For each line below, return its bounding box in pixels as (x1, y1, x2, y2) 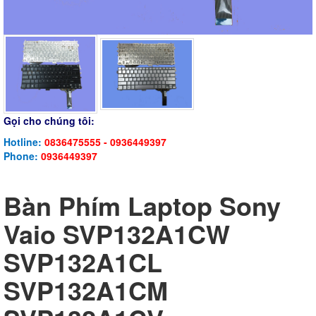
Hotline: (4, 134, 44, 149)
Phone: (4, 148, 41, 163)
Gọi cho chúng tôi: (4, 113, 95, 128)
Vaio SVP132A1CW (4, 214, 230, 252)
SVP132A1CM (4, 271, 168, 308)
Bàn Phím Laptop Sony (4, 186, 281, 224)
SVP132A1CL (4, 243, 162, 280)
